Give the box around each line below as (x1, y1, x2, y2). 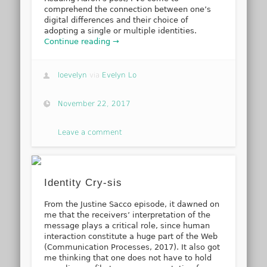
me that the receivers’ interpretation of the (44, 210, 211, 220)
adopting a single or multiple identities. (44, 26, 197, 36)
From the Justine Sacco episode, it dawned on (44, 200, 220, 209)
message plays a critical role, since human (44, 221, 210, 231)
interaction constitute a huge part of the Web (44, 232, 218, 241)
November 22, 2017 (58, 99, 131, 108)
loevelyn (58, 70, 88, 79)
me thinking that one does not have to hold (44, 253, 212, 263)
